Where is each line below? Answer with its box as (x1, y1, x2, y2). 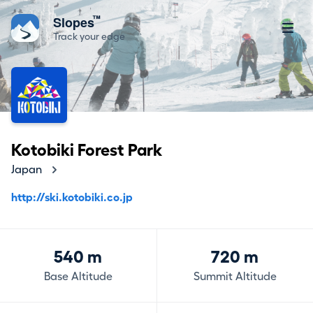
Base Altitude (43, 271, 112, 282)
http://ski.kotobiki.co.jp (11, 192, 133, 203)
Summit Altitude (193, 271, 277, 282)
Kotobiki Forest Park (11, 142, 162, 159)
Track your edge (53, 31, 125, 41)
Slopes (53, 13, 98, 31)
